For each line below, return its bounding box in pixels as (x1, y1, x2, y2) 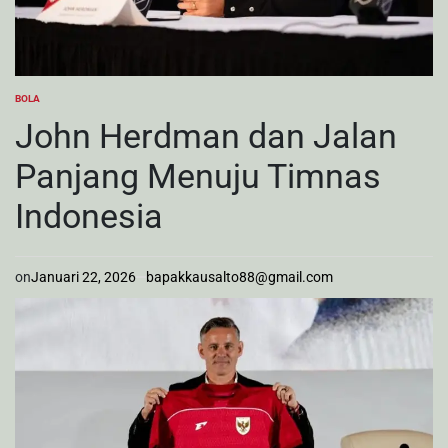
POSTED (14, 98, 52, 110)
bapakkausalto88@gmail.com (146, 268, 333, 285)
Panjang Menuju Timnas (15, 155, 381, 196)
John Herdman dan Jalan (15, 115, 397, 156)
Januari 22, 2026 (31, 268, 136, 285)
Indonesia (15, 195, 163, 236)
